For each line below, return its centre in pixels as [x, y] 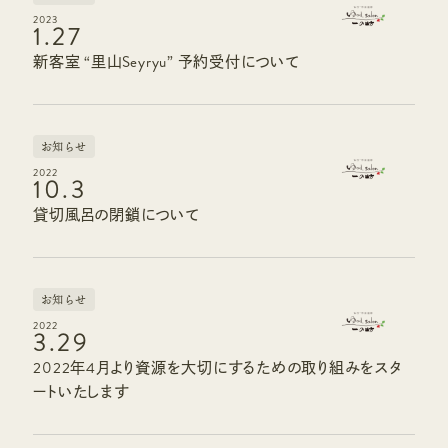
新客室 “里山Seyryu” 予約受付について [166, 61]
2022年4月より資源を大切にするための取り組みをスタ [217, 368]
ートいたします [81, 392]
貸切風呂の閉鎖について [116, 214]
